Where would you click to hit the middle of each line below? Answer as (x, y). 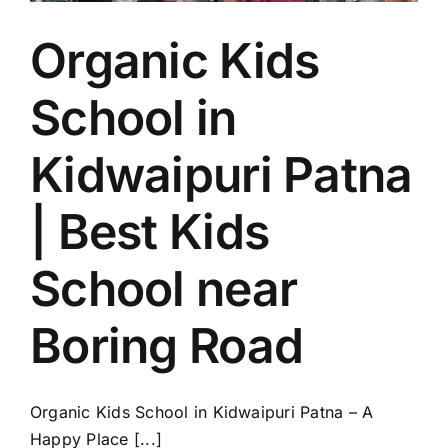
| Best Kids (150, 231)
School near (164, 288)
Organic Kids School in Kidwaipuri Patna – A (202, 411)
